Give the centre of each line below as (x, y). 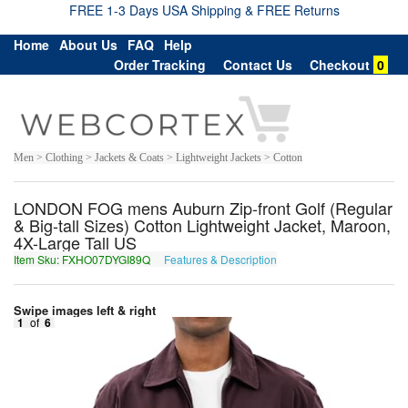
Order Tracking (160, 65)
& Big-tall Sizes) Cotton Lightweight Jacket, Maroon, (202, 224)
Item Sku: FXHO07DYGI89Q (83, 259)
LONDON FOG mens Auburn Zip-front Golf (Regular (203, 207)
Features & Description (220, 259)
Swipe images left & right (87, 310)
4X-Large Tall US (75, 242)
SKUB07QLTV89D (326, 259)
